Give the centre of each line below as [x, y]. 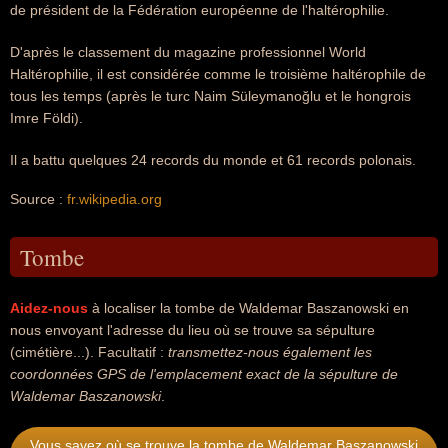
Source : [38, 199]
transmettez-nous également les [270, 352]
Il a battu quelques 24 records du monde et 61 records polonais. [213, 160]
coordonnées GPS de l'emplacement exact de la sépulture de [204, 374]
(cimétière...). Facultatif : [89, 352]
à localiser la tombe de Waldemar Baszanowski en [248, 308]
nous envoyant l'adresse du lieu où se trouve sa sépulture [192, 330]
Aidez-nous [49, 308]
